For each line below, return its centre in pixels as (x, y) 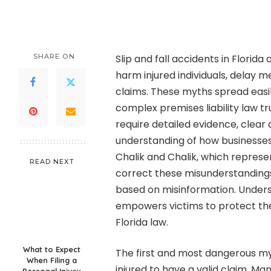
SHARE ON (54, 56)
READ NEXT (52, 162)
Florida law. (142, 222)
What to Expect (52, 249)
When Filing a (52, 260)
